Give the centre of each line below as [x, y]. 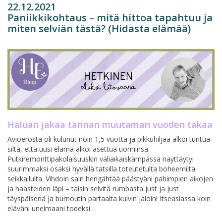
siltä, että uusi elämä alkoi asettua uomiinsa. [79, 149]
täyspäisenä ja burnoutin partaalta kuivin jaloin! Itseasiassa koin [109, 198]
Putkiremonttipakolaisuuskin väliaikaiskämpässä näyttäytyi [101, 159]
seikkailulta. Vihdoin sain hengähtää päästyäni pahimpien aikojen [110, 178]
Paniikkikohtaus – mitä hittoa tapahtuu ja [110, 17]
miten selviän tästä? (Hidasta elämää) [99, 28]
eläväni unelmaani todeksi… [52, 208]
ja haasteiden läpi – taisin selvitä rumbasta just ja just [93, 188]
